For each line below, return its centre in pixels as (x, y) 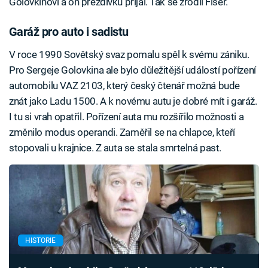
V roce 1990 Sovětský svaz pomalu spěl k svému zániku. (129, 54)
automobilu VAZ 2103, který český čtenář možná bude (124, 85)
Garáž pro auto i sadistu (69, 32)
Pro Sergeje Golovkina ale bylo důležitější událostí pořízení (133, 70)
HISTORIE (41, 240)
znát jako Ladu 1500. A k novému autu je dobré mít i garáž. (133, 101)
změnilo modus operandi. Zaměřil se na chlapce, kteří (122, 132)
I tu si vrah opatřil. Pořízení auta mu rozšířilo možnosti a (127, 116)
